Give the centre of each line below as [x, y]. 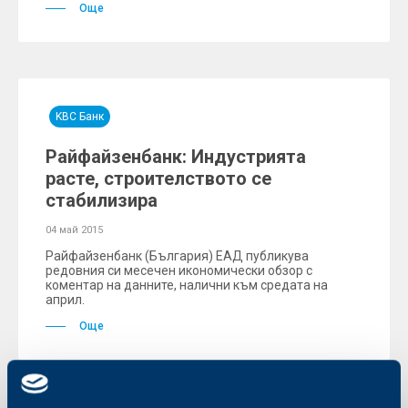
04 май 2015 [74, 230]
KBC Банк [80, 117]
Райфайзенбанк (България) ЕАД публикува [177, 256]
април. [65, 300]
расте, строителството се [158, 178]
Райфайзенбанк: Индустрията [176, 157]
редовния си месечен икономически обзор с [179, 270]
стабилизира [102, 200]
